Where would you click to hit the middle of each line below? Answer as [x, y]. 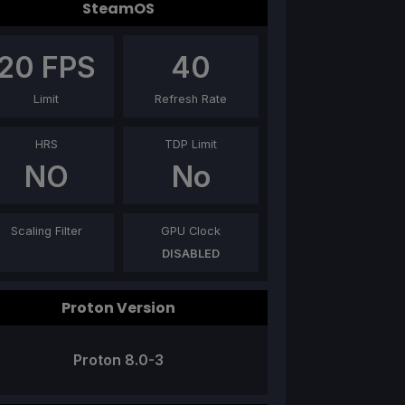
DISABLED [191, 254]
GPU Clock [191, 231]
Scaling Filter [46, 231]
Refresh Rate [191, 99]
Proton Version [118, 308]
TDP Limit [191, 145]
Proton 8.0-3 [118, 360]
